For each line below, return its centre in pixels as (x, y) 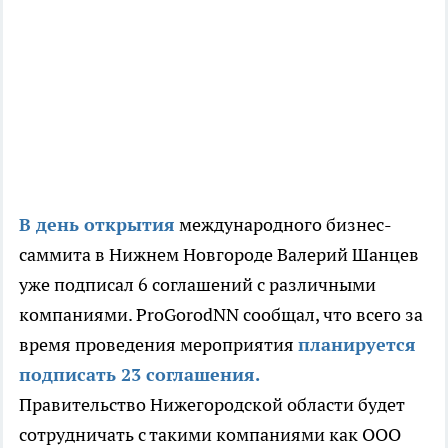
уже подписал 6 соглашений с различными (197, 285)
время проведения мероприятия (158, 345)
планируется (357, 345)
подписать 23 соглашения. (139, 375)
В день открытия (97, 225)
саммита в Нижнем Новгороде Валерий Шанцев (219, 255)
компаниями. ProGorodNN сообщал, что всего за (221, 315)
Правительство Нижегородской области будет (212, 405)
